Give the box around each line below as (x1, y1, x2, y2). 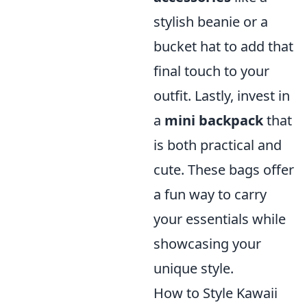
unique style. (153, 259, 234, 278)
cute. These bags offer (153, 160, 294, 180)
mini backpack (164, 111, 263, 130)
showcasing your (153, 234, 261, 254)
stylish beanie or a (153, 12, 268, 32)
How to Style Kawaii (153, 284, 278, 303)
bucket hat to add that (153, 37, 293, 56)
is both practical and (153, 136, 282, 155)
